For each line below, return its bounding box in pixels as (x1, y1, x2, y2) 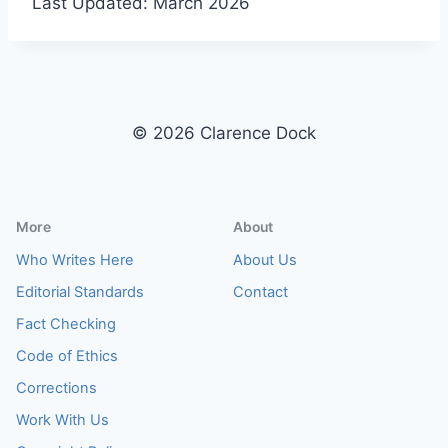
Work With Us (16, 411, 109, 429)
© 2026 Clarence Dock (132, 123, 316, 143)
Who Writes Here (16, 251, 134, 269)
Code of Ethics (16, 347, 118, 365)
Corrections (16, 379, 97, 397)
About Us (233, 251, 297, 269)
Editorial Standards (16, 283, 144, 301)
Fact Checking (16, 315, 116, 333)
